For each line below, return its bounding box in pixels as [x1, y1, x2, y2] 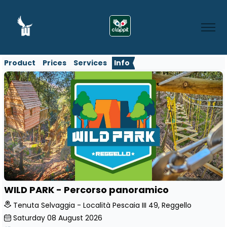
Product [4, 58, 35, 68]
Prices [43, 58, 66, 68]
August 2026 [58, 212, 102, 223]
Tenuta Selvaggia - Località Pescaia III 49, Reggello [13, 200, 192, 210]
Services [73, 58, 107, 68]
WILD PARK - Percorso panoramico [4, 183, 169, 197]
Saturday [13, 212, 45, 223]
